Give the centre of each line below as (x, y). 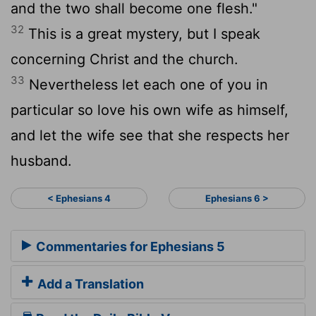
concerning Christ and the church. (124, 59)
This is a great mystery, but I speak (142, 34)
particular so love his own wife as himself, (150, 110)
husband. (41, 160)
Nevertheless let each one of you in (146, 84)
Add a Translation (89, 284)
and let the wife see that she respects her (150, 135)
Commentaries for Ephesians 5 (129, 247)
